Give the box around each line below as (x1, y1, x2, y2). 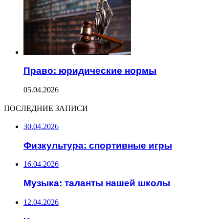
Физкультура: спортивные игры (23, 140, 172, 151)
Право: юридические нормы (23, 66, 156, 76)
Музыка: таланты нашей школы (23, 178, 170, 189)
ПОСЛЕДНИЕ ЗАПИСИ (4, 102, 88, 114)
